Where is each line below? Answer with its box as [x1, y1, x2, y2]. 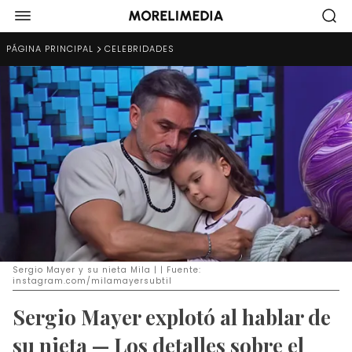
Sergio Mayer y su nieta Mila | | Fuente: [13, 263, 201, 276]
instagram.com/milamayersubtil [13, 274, 172, 287]
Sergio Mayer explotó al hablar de [13, 302, 331, 331]
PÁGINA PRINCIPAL [6, 42, 93, 55]
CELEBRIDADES [104, 42, 174, 55]
